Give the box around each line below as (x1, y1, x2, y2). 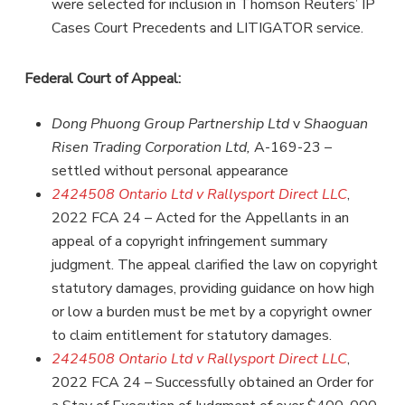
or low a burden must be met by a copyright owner (51, 301, 372, 322)
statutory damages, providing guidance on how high (51, 278, 374, 298)
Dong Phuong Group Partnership (51, 113, 268, 134)
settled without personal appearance (51, 160, 288, 181)
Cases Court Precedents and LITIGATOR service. (51, 17, 363, 38)
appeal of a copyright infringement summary (51, 231, 327, 251)
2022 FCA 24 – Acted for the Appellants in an (51, 207, 349, 228)
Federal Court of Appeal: (24, 68, 181, 89)
